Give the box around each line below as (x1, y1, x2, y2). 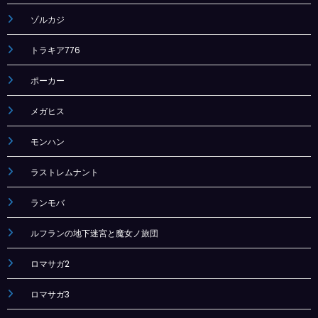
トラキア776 (30, 43, 80, 56)
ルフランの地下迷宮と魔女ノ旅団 (30, 226, 158, 239)
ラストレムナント (30, 165, 99, 178)
